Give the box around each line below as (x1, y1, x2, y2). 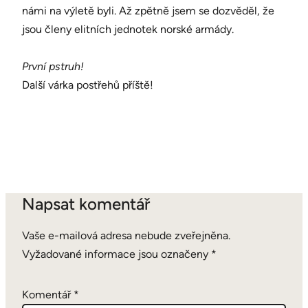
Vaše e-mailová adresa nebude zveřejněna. (22, 229, 230, 243)
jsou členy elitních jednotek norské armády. (22, 23, 234, 36)
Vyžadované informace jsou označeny (22, 247, 211, 261)
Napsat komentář (22, 194, 150, 214)
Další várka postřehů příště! (22, 78, 153, 92)
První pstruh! (22, 60, 84, 74)
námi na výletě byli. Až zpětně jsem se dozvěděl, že (22, 4, 274, 18)
